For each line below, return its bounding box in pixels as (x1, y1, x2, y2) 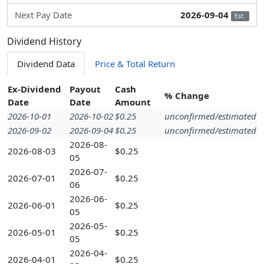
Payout (70, 83, 101, 95)
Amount (115, 96, 151, 108)
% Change (164, 90, 209, 102)
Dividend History (7, 35, 81, 48)
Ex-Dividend (8, 83, 61, 95)
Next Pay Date (15, 9, 72, 21)
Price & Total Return (95, 58, 175, 70)
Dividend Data (17, 58, 75, 70)
